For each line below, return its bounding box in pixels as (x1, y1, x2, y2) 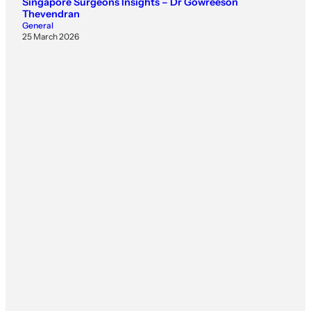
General (22, 19, 53, 31)
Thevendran (22, 7, 80, 20)
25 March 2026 (22, 31, 79, 42)
